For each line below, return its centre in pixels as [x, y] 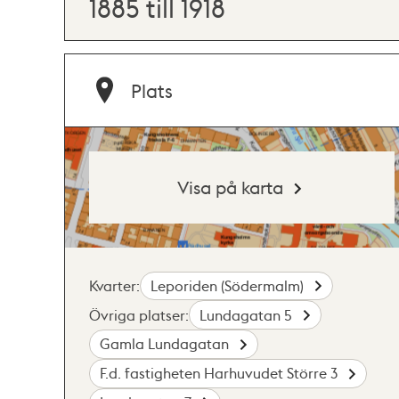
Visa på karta [231, 187]
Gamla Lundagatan [167, 344]
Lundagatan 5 [248, 314]
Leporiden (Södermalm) [229, 285]
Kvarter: [114, 285]
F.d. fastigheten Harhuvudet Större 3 [221, 373]
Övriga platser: [139, 314]
